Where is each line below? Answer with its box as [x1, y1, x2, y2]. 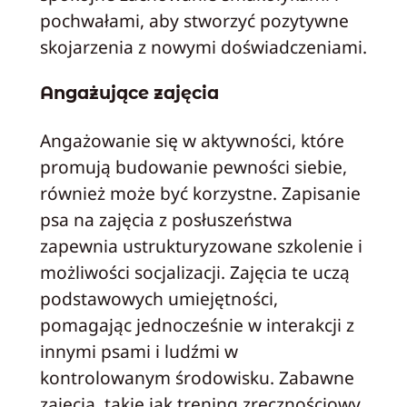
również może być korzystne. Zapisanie [39, 180, 361, 205]
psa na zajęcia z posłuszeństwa [39, 206, 293, 232]
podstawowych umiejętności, [39, 285, 278, 311]
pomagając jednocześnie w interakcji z [39, 312, 354, 337]
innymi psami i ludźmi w [39, 338, 238, 363]
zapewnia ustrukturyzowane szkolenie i [39, 233, 362, 258]
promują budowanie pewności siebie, [39, 154, 347, 179]
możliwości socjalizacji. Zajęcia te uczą [39, 259, 350, 284]
